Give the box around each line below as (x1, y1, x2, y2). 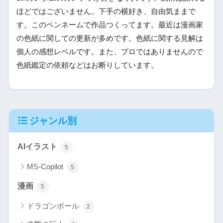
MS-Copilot (26, 162, 65, 171)
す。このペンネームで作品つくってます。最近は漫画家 (16, 20, 203, 29)
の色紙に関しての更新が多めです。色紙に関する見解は (16, 34, 203, 42)
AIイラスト (17, 142, 59, 151)
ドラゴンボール (26, 201, 81, 210)
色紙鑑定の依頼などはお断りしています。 (16, 61, 158, 69)
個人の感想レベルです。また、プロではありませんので (16, 47, 203, 56)
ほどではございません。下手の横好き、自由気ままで (16, 7, 196, 15)
